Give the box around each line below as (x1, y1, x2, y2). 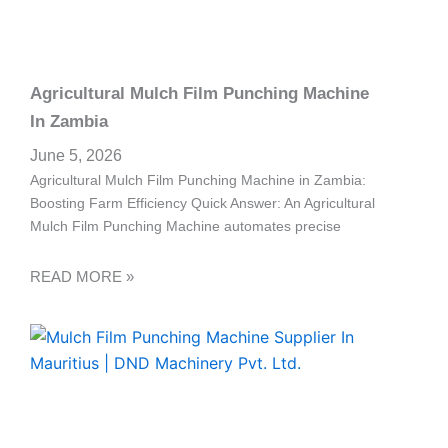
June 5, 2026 (30, 147, 122, 165)
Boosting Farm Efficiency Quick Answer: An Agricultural (30, 195, 375, 212)
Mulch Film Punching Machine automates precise (30, 218, 341, 235)
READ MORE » (30, 267, 134, 285)
